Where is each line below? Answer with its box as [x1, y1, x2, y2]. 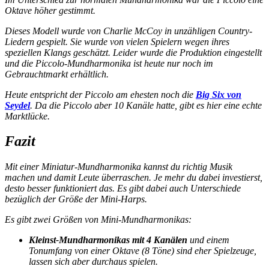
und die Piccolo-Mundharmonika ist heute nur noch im [5, 58, 213, 68]
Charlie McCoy [103, 25, 162, 36]
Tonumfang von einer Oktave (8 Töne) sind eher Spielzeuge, [29, 246, 256, 256]
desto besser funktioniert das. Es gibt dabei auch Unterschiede [5, 183, 241, 194]
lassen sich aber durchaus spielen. [29, 256, 158, 267]
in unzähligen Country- [162, 25, 252, 36]
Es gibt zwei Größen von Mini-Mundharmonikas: [5, 214, 192, 225]
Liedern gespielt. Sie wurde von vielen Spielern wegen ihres [5, 36, 229, 47]
